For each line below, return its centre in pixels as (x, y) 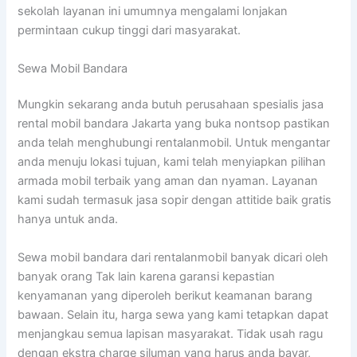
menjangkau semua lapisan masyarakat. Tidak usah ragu (171, 333)
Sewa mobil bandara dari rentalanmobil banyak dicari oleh (173, 257)
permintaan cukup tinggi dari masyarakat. (129, 31)
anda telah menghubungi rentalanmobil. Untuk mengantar (174, 143)
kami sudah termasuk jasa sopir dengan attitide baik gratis (175, 200)
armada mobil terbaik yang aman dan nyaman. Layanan (168, 181)
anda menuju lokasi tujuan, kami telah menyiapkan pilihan (172, 162)
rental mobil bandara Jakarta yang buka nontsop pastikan (174, 124)
